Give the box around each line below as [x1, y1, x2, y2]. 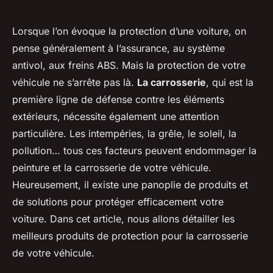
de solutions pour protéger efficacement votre [12, 196, 224, 208]
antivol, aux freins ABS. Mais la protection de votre [12, 59, 246, 72]
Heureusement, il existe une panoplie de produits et [12, 179, 248, 191]
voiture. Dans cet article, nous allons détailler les [12, 213, 235, 225]
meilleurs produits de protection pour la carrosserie [12, 230, 248, 243]
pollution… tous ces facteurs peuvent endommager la [12, 144, 257, 157]
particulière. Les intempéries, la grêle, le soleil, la [12, 127, 236, 140]
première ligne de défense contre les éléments [12, 93, 224, 106]
